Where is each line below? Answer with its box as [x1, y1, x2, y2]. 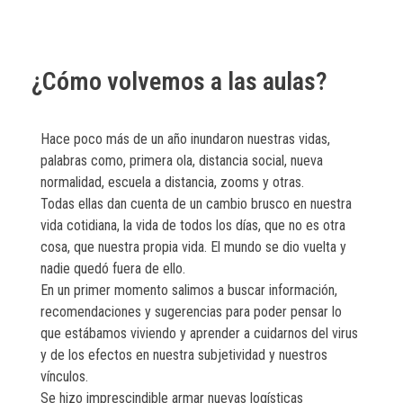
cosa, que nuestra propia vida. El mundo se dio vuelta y [40, 237, 346, 255]
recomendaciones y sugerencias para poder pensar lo [40, 302, 342, 320]
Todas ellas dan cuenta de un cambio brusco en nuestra [40, 194, 352, 212]
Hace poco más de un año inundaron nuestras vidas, [40, 130, 330, 148]
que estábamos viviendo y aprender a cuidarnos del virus [40, 324, 358, 342]
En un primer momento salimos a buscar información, [40, 281, 337, 299]
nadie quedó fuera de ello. [40, 259, 185, 277]
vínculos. [40, 367, 88, 385]
